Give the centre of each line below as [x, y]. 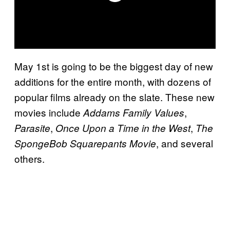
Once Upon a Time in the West [123, 128]
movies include [49, 112]
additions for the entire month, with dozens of [113, 81]
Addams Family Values [134, 112]
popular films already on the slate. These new [114, 97]
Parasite [32, 128]
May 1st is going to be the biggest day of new [114, 66]
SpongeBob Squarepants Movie [85, 143]
